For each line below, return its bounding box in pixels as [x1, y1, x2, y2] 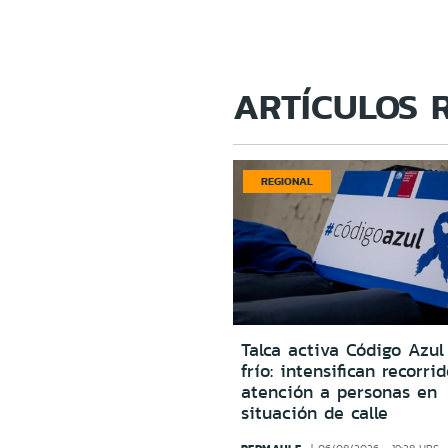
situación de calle [240, 399, 388, 426]
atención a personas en [240, 378, 437, 405]
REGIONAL [260, 172, 313, 189]
